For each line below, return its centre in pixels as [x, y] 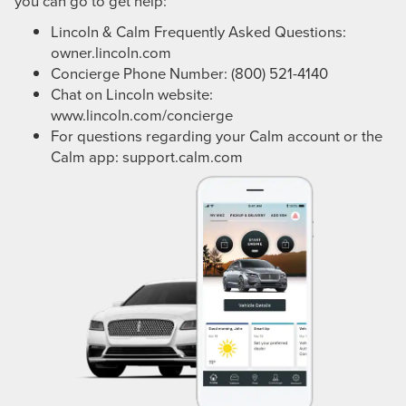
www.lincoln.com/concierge [142, 114]
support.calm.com [183, 156]
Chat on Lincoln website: [132, 93]
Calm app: [87, 156]
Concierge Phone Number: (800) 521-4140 [189, 72]
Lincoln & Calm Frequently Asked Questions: [198, 31]
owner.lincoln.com [111, 52]
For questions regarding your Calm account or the [217, 135]
